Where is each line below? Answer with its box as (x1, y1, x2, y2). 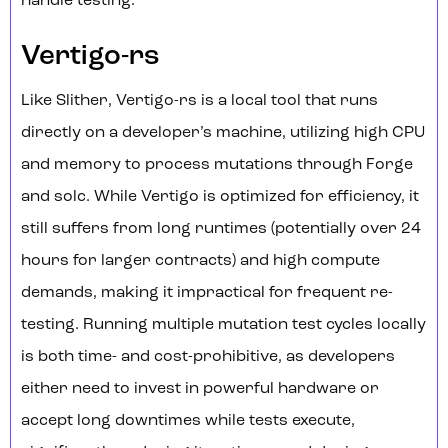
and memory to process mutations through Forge (21, 157, 413, 174)
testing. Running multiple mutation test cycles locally (21, 317, 426, 334)
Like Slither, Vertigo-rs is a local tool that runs (21, 93, 378, 110)
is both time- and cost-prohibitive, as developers (21, 349, 395, 366)
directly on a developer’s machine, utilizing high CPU (21, 125, 425, 142)
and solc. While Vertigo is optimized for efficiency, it (21, 189, 419, 206)
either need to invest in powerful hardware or (21, 381, 379, 398)
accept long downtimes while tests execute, (21, 413, 355, 430)
